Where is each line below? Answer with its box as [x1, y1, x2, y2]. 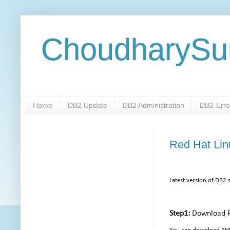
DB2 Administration [123, 101, 184, 110]
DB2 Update [68, 101, 107, 110]
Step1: [169, 209, 190, 218]
